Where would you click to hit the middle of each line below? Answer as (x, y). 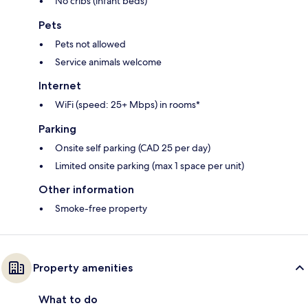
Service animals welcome (108, 62)
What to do (68, 300)
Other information (86, 190)
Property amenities (83, 268)
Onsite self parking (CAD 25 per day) (133, 148)
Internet (60, 86)
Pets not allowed (90, 44)
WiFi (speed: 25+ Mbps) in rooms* (128, 105)
